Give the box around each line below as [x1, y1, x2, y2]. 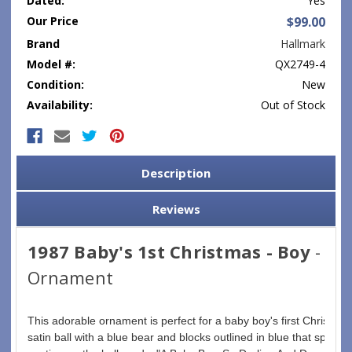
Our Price [27, 13, 79, 28]
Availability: [27, 97, 93, 112]
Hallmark [280, 35, 325, 51]
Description [141, 164, 211, 181]
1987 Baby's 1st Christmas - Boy [27, 239, 310, 263]
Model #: [27, 56, 75, 71]
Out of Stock [261, 97, 325, 112]
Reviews [152, 200, 200, 217]
